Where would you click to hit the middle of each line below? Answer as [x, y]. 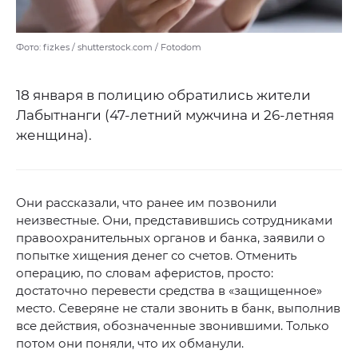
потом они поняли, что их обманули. [130, 344]
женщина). [54, 135]
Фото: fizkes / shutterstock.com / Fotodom [109, 48]
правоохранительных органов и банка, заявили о [171, 238]
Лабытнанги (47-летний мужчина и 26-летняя [175, 115]
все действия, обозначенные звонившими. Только [173, 326]
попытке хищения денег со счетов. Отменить [156, 256]
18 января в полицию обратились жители [163, 95]
